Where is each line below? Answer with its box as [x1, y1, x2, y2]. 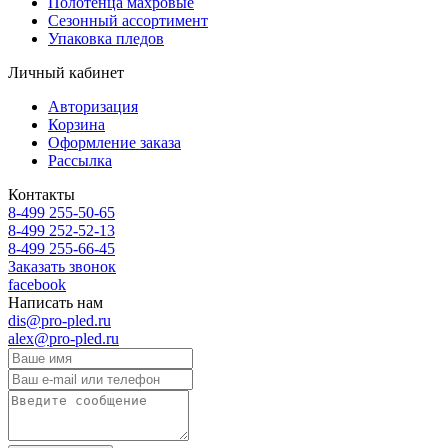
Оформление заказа [48, 133, 181, 151]
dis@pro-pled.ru [8, 311, 111, 329]
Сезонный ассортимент [48, 11, 208, 29]
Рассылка [48, 151, 112, 169]
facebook [8, 275, 66, 293]
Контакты [8, 185, 75, 203]
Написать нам [8, 293, 103, 311]
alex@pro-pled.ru [8, 329, 119, 347]
